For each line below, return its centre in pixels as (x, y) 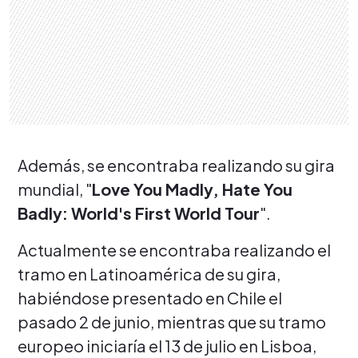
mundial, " (55, 189)
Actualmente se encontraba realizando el (174, 249)
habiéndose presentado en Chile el (150, 297)
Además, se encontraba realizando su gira (176, 165)
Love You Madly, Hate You (192, 189)
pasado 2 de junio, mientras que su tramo (172, 321)
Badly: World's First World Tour (139, 213)
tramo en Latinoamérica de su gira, (149, 273)
